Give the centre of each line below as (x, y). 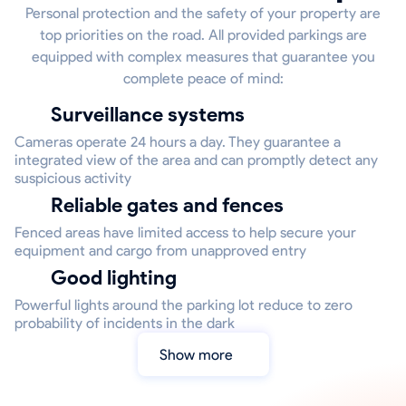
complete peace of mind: (203, 78)
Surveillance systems (154, 115)
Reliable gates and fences (174, 205)
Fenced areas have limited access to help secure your (185, 232)
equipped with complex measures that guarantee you (203, 57)
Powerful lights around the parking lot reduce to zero (184, 305)
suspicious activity (73, 178)
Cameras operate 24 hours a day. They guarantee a (178, 142)
